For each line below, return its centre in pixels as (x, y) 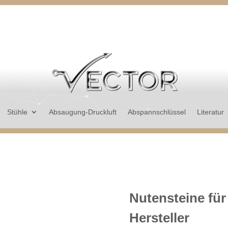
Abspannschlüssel (157, 112)
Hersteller (159, 218)
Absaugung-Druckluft (83, 112)
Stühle (18, 112)
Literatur (211, 112)
